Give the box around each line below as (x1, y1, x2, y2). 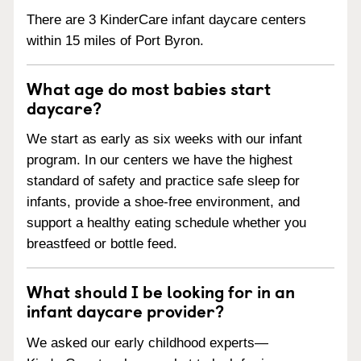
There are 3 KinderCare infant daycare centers (27, 11, 306, 27)
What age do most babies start (27, 74, 271, 101)
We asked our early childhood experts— (27, 335, 268, 351)
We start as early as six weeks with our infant (27, 131, 302, 147)
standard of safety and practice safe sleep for (27, 173, 300, 189)
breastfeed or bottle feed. (27, 236, 177, 252)
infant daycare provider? (27, 297, 224, 324)
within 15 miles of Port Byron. (27, 32, 204, 48)
